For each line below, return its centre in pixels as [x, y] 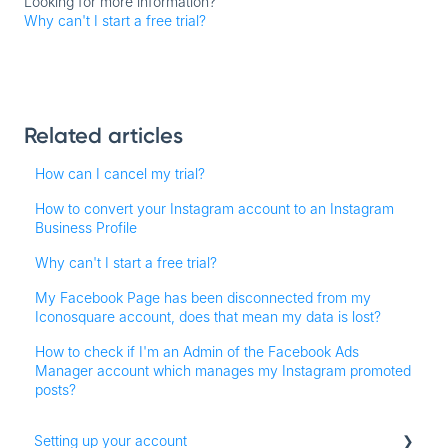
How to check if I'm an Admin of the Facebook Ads [197, 351]
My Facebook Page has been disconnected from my [203, 297]
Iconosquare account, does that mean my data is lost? [208, 316]
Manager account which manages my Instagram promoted [223, 370]
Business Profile [86, 227]
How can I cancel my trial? [120, 173]
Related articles [103, 135]
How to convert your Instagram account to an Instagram [215, 208]
